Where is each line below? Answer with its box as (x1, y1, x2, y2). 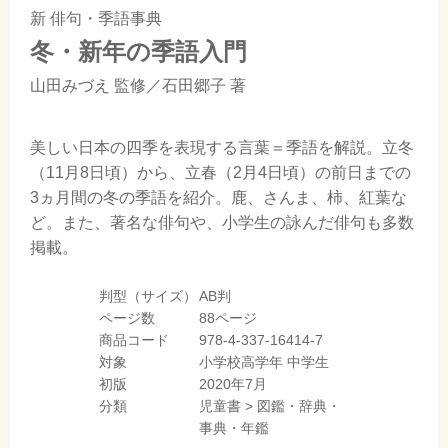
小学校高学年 (199, 354, 283, 370)
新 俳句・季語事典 (30, 10, 162, 27)
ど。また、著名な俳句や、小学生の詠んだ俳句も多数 (30, 214, 414, 231)
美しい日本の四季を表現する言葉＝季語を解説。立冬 (30, 139, 414, 156)
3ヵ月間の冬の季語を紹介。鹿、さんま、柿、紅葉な (30, 189, 407, 206)
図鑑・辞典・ (257, 398, 341, 414)
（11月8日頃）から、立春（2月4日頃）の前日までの (30, 164, 411, 181)
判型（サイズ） (99, 288, 197, 304)
